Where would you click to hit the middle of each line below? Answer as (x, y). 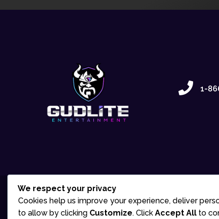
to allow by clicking (54, 213)
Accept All (176, 213)
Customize (111, 213)
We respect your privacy (67, 188)
